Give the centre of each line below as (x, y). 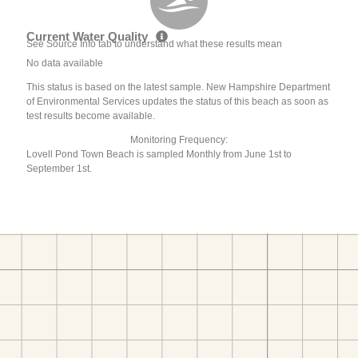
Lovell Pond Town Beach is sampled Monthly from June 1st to (159, 154)
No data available (65, 63)
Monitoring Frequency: (179, 139)
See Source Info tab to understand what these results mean (155, 44)
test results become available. (91, 115)
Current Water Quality (89, 37)
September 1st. (60, 168)
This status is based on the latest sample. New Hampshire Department (179, 87)
